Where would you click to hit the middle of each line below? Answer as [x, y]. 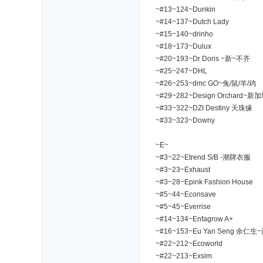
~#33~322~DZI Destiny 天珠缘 [204, 108]
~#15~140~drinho [184, 34]
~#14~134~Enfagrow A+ [194, 219]
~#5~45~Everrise [183, 207]
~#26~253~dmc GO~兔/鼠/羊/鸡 [206, 83]
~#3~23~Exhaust [183, 170]
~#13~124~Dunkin [186, 9]
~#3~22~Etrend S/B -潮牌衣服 [203, 157]
